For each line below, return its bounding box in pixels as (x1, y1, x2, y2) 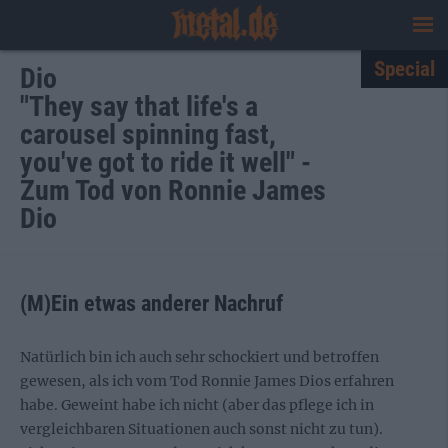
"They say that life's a (20, 90, 258, 123)
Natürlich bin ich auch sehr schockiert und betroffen (20, 348, 379, 366)
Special (374, 57, 435, 81)
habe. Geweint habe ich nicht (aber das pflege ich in (20, 396, 374, 414)
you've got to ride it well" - (20, 146, 311, 179)
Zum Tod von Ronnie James (20, 174, 326, 207)
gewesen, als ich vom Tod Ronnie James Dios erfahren (20, 372, 394, 390)
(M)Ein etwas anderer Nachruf (20, 291, 283, 316)
